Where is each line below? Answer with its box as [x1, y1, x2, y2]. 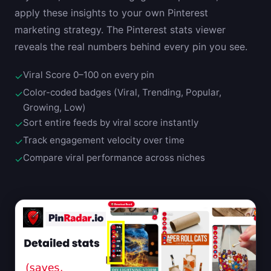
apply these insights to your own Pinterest [15, 6, 208, 19]
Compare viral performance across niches [23, 151, 205, 163]
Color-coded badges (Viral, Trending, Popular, [23, 86, 221, 98]
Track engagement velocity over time [23, 134, 184, 146]
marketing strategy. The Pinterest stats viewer [15, 23, 226, 36]
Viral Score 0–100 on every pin [23, 68, 154, 80]
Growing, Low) [23, 101, 86, 113]
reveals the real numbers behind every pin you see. [15, 40, 247, 53]
